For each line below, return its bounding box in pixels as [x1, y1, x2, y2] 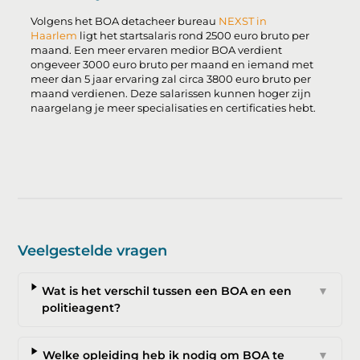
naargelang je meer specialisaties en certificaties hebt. [31, 102, 319, 115]
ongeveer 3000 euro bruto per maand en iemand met [31, 59, 314, 72]
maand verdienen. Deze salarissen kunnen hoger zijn [31, 88, 312, 100]
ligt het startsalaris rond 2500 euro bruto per [77, 30, 310, 43]
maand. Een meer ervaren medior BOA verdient [31, 44, 283, 57]
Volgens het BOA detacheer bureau [31, 15, 219, 28]
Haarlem [31, 30, 78, 43]
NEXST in [219, 15, 268, 28]
